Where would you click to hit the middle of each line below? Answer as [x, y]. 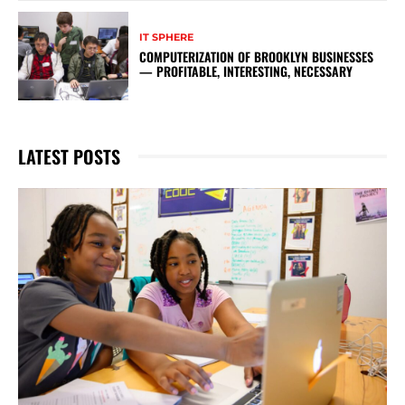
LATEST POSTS [69, 156]
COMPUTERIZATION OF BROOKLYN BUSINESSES [257, 57]
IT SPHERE [167, 38]
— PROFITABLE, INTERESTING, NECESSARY [246, 71]
